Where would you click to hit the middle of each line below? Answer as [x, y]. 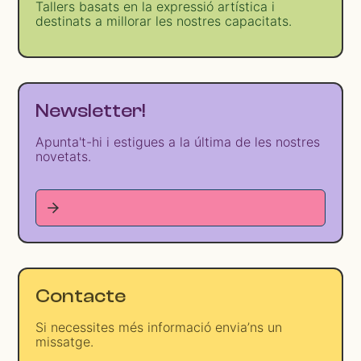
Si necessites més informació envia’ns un [159, 328]
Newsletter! [91, 111]
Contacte [81, 297]
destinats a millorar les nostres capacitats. [164, 21]
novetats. [64, 157]
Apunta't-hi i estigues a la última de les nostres [178, 142]
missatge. [65, 342]
